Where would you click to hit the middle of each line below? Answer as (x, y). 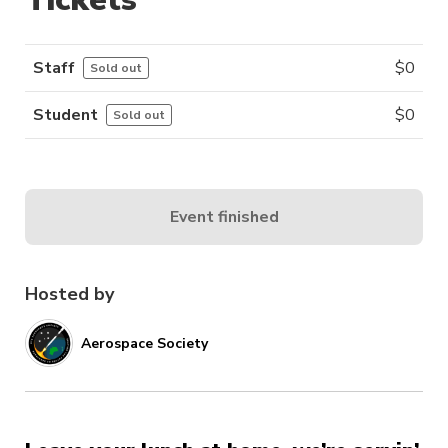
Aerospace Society (144, 343)
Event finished (224, 216)
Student (65, 115)
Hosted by (69, 294)
